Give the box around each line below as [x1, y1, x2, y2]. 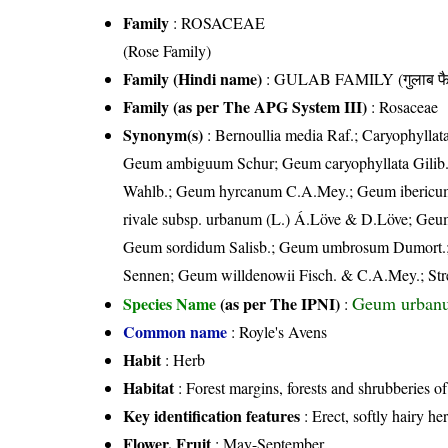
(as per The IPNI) [220, 292, 341, 316]
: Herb [161, 349, 206, 371]
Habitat [123, 376, 175, 400]
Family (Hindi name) [123, 67, 263, 91]
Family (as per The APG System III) [123, 95, 368, 119]
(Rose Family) [123, 40, 212, 62]
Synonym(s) [123, 123, 204, 147]
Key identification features [123, 404, 301, 428]
